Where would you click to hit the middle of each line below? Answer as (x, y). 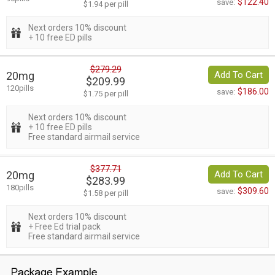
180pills (20, 188)
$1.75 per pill (106, 94)
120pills (20, 88)
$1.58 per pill (106, 193)
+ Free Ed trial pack (64, 227)
